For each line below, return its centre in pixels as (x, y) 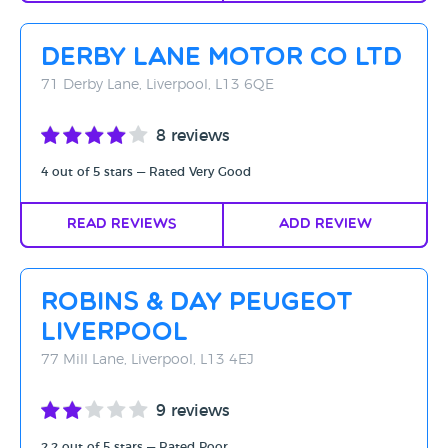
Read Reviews (122, 224)
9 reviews (193, 411)
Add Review (325, 224)
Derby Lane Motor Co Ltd (221, 58)
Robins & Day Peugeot (197, 303)
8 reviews (193, 136)
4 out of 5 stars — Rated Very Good (146, 172)
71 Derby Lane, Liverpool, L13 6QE (157, 85)
